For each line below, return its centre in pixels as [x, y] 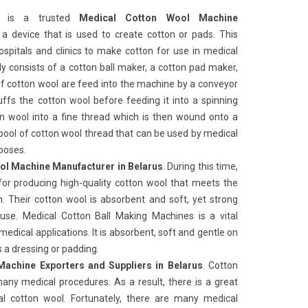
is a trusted [43, 18]
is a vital [218, 216]
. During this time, [200, 166]
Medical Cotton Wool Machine [158, 18]
